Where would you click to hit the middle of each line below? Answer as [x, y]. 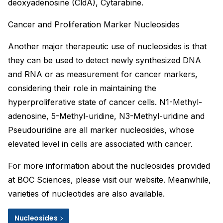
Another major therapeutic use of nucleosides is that [107, 46]
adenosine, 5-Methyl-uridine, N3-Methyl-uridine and [106, 116]
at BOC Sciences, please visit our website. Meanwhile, [110, 179]
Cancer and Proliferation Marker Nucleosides [94, 24]
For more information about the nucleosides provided [109, 166]
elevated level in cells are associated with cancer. [100, 144]
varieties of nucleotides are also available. [86, 193]
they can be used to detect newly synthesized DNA [105, 60]
